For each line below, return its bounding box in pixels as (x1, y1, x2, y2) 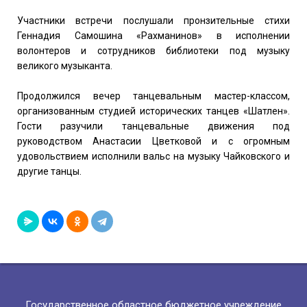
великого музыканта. (17, 60, 112, 71)
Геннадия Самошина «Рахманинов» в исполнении (17, 29, 290, 41)
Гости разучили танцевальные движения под (17, 120, 290, 132)
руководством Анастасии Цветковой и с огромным (17, 135, 290, 147)
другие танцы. (17, 165, 82, 177)
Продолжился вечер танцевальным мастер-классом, (17, 90, 290, 101)
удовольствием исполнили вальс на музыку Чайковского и (17, 150, 290, 162)
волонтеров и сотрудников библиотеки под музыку (17, 45, 290, 56)
